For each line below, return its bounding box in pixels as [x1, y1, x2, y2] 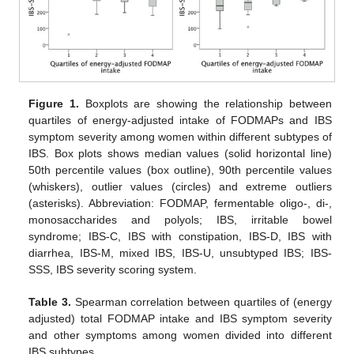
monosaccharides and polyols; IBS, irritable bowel [28, 213, 332, 227]
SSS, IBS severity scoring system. [28, 263, 198, 277]
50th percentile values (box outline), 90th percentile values [28, 164, 332, 177]
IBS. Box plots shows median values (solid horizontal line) [28, 147, 332, 160]
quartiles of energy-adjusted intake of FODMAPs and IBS [28, 114, 332, 127]
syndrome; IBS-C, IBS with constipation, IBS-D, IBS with [28, 230, 332, 243]
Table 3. [28, 296, 71, 309]
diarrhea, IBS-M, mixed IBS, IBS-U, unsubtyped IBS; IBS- [28, 247, 332, 260]
